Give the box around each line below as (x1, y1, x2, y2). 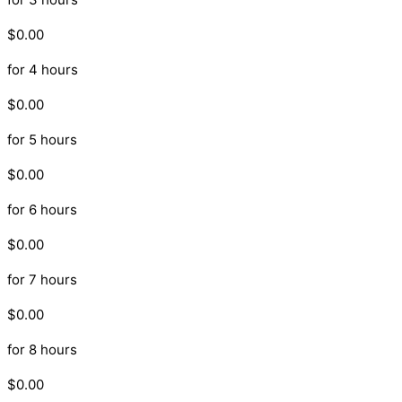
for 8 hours (7, 341, 77, 359)
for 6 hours (7, 201, 77, 219)
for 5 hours (7, 131, 77, 149)
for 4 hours (7, 61, 78, 79)
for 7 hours (7, 271, 77, 289)
